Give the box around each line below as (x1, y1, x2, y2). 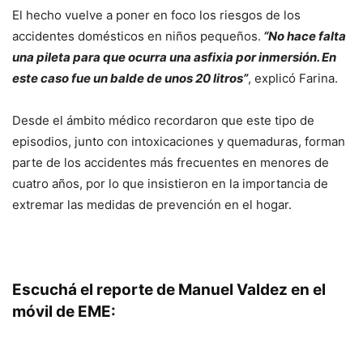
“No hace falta (261, 28, 346, 45)
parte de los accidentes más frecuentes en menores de (12, 155, 329, 171)
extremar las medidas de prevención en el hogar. (12, 197, 292, 213)
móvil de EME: (12, 302, 116, 322)
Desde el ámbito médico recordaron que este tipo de (12, 113, 314, 129)
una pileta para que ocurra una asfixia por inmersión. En (12, 49, 336, 66)
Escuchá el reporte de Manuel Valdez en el (12, 280, 326, 300)
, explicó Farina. (248, 70, 338, 87)
